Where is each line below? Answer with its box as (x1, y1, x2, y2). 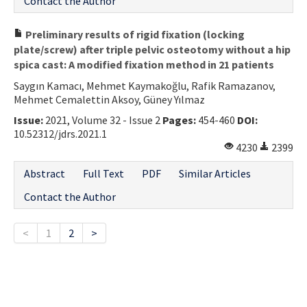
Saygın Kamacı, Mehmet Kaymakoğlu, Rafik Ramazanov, (14, 78, 275, 93)
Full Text (83, 166, 124, 180)
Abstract (24, 166, 65, 180)
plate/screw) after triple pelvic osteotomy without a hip (14, 42, 291, 56)
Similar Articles (179, 166, 251, 180)
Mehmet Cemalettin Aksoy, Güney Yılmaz (14, 92, 205, 106)
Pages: (162, 112, 196, 127)
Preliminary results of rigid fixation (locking (23, 27, 245, 41)
